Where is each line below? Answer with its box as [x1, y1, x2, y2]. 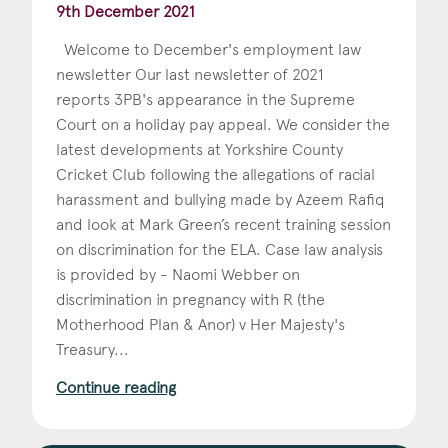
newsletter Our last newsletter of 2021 [56, 64, 324, 84]
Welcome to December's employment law [56, 39, 361, 59]
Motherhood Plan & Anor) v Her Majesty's [56, 314, 345, 334]
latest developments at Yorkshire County [56, 139, 343, 159]
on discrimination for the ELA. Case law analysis [56, 239, 383, 259]
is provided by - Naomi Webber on [56, 264, 300, 284]
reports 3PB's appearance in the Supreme [56, 89, 355, 109]
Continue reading [56, 377, 176, 397]
